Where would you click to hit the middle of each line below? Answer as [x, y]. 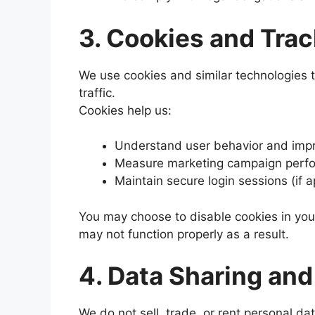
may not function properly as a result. [184, 234]
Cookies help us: [125, 110]
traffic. [97, 92]
